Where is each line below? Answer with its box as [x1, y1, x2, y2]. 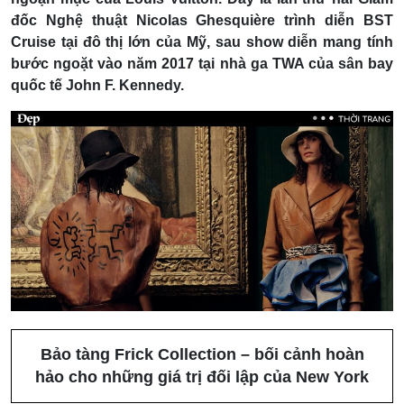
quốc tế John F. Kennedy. [11, 77, 184, 93]
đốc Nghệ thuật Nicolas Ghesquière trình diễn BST [11, 12, 393, 28]
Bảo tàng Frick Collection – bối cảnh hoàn [40, 345, 364, 364]
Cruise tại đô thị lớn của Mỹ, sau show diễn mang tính [11, 33, 393, 50]
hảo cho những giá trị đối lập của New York [35, 368, 369, 387]
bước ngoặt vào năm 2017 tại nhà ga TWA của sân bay [11, 55, 393, 71]
